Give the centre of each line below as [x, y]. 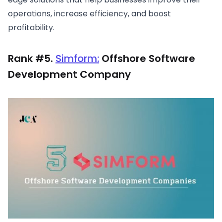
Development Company [69, 74]
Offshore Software [147, 58]
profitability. [31, 27]
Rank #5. [32, 58]
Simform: [77, 58]
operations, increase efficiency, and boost [89, 13]
